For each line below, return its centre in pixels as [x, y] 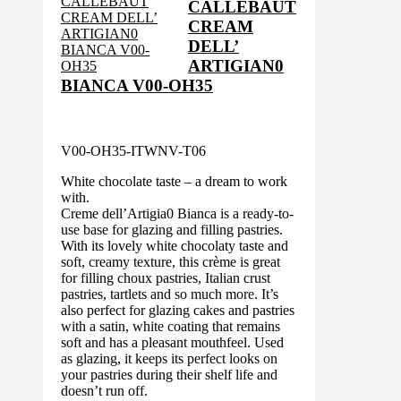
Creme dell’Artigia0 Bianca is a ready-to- [177, 213]
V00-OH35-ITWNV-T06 [133, 150]
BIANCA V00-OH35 [137, 86]
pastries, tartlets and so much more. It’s [170, 294]
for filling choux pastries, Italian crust [166, 277]
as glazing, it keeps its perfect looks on [169, 358]
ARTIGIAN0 [236, 66]
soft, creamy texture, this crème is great [171, 261]
